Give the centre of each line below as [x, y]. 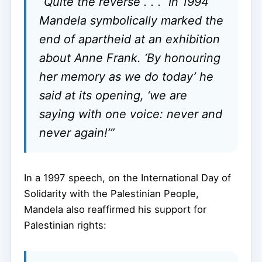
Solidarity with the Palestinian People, [111, 194]
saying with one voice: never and [131, 114]
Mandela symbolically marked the [131, 21]
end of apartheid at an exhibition [130, 39]
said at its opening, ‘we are [113, 96]
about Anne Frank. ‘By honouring [130, 58]
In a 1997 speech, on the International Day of [127, 178]
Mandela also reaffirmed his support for [115, 210]
